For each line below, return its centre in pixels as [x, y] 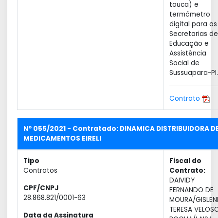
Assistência [188, 53]
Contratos [40, 171]
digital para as [193, 24]
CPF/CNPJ [41, 188]
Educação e [189, 44]
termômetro [190, 14]
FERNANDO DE [191, 190]
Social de [184, 63]
